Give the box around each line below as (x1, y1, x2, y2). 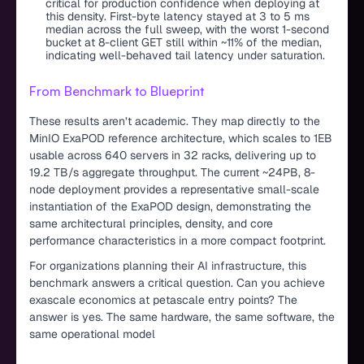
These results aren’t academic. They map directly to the (29, 114, 320, 129)
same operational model (29, 327, 155, 342)
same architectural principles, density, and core (29, 216, 273, 232)
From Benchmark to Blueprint (29, 83, 204, 100)
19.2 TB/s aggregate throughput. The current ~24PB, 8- (29, 165, 315, 180)
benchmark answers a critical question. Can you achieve (29, 275, 325, 291)
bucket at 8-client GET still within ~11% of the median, (45, 35, 322, 50)
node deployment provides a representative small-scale (29, 182, 319, 197)
